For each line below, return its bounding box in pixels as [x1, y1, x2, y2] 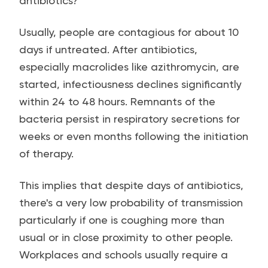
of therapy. [19, 147, 74, 160]
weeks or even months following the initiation [19, 130, 248, 142]
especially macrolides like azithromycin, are [19, 60, 239, 73]
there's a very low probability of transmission [19, 196, 243, 209]
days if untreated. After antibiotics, [19, 43, 197, 56]
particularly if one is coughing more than [19, 214, 224, 226]
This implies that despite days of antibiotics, [19, 179, 243, 191]
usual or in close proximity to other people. [19, 231, 233, 243]
